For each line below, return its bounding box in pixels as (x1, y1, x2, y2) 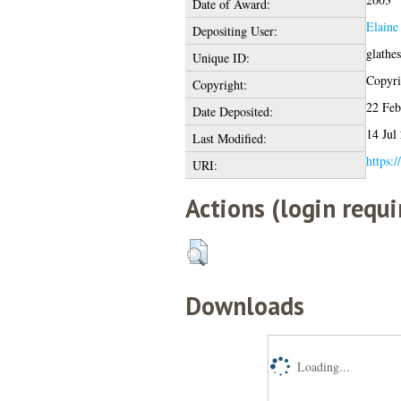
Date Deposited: (192, 102, 273, 120)
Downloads (184, 288, 304, 322)
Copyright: (192, 75, 247, 93)
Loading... (296, 357, 350, 375)
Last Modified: (192, 129, 267, 147)
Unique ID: (192, 48, 250, 66)
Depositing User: (192, 21, 277, 39)
